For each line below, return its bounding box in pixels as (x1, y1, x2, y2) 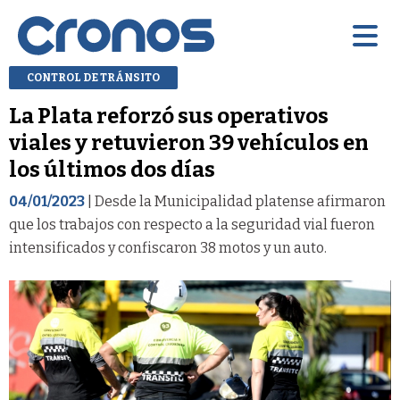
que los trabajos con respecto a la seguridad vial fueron (9, 215, 375, 233)
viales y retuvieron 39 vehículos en (9, 129, 369, 155)
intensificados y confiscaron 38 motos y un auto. (9, 238, 327, 256)
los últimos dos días (9, 156, 215, 182)
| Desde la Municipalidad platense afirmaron (85, 192, 386, 210)
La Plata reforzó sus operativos (9, 103, 329, 129)
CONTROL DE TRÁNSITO (27, 71, 160, 84)
